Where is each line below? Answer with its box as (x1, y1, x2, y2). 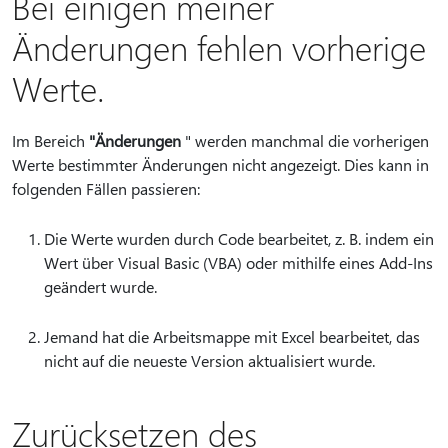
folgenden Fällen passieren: (12, 178, 200, 199)
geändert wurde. (44, 276, 157, 297)
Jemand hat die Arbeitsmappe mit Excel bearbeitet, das (44, 326, 420, 347)
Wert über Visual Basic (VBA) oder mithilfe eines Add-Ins (44, 252, 433, 273)
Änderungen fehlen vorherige (12, 25, 426, 69)
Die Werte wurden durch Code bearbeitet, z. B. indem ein (44, 228, 434, 249)
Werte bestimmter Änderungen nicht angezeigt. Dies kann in (12, 154, 429, 175)
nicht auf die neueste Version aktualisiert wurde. (44, 350, 375, 371)
